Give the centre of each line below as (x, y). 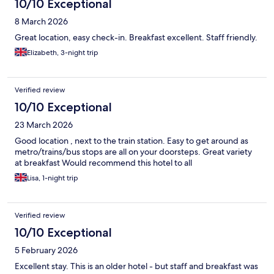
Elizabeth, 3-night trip (63, 53)
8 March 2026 (41, 22)
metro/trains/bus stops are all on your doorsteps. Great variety (133, 152)
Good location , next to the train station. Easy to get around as (131, 141)
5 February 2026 (46, 250)
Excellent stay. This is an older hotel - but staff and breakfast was (136, 266)
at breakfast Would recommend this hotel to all (103, 163)
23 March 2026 (44, 125)
